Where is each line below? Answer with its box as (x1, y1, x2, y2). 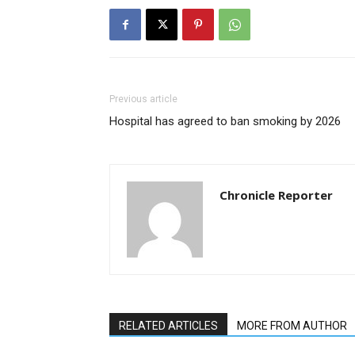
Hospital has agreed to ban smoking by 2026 (109, 114, 341, 129)
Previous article (109, 94, 177, 105)
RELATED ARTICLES (119, 319, 218, 333)
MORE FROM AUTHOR (237, 319, 347, 333)
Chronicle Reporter (219, 187, 333, 204)
